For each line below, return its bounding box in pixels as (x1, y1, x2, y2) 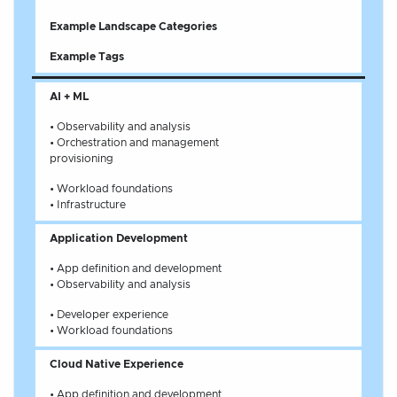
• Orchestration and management (50, 136, 219, 149)
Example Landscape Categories (50, 20, 217, 33)
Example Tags (50, 51, 124, 63)
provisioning (50, 152, 113, 165)
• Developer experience (50, 308, 168, 321)
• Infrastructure (50, 198, 126, 211)
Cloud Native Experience (50, 358, 183, 370)
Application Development (50, 232, 188, 245)
